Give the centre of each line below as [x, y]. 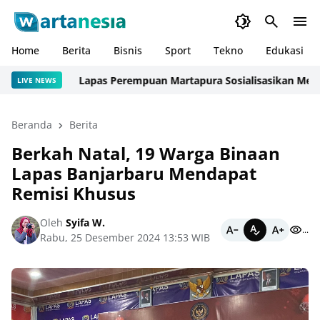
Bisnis [128, 50]
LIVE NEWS [37, 80]
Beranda [32, 125]
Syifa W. [84, 222]
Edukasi [285, 50]
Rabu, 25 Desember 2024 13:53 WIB [125, 237]
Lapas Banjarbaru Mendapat [134, 173]
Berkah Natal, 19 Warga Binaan [146, 153]
